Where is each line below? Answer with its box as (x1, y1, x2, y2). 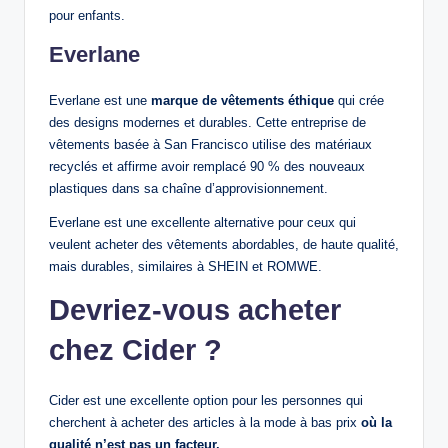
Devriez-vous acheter (49, 294, 341, 327)
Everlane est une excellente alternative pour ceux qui (49, 215, 356, 231)
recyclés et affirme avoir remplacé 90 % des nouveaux (49, 159, 365, 175)
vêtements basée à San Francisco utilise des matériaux (49, 137, 372, 153)
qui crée (334, 93, 384, 109)
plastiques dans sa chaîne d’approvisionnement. (49, 181, 328, 197)
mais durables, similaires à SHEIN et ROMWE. (49, 259, 322, 275)
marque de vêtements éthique (151, 93, 334, 109)
